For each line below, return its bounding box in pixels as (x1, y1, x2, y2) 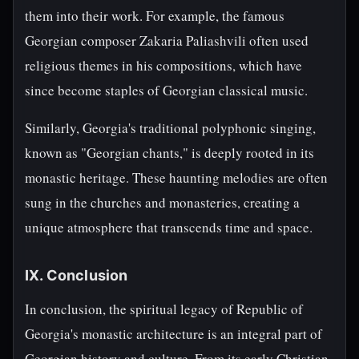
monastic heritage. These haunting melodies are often (25, 168, 328, 187)
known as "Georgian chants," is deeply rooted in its (25, 143, 314, 162)
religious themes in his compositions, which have (25, 56, 302, 75)
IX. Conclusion (25, 267, 128, 284)
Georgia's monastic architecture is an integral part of (25, 325, 322, 343)
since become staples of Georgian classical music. (25, 81, 308, 99)
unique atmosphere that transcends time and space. (25, 218, 313, 236)
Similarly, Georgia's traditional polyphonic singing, (25, 119, 316, 137)
